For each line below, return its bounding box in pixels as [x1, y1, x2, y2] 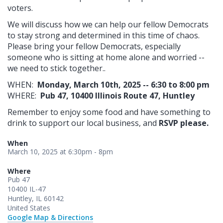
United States [7, 203, 50, 213]
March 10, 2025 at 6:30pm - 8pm [7, 146, 113, 156]
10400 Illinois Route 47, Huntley [71, 90, 195, 101]
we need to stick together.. [7, 62, 106, 74]
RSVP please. [159, 117, 209, 128]
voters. [7, 2, 35, 13]
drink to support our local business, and [7, 117, 159, 128]
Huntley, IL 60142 [7, 193, 64, 203]
